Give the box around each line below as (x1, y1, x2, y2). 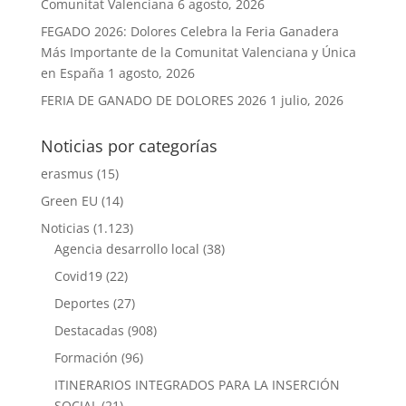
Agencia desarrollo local (53, 240, 199, 257)
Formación (53, 349, 118, 366)
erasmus (40, 165, 93, 182)
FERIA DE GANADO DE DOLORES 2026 (40, 92, 266, 109)
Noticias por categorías (40, 135, 217, 157)
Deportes (53, 295, 110, 312)
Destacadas (53, 322, 124, 339)
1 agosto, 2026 (107, 64, 195, 82)
